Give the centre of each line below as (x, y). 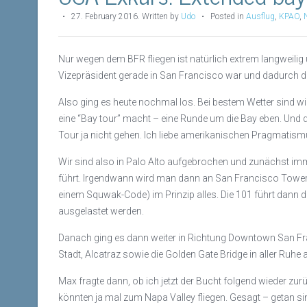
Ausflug (260, 16)
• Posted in (221, 16)
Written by (161, 16)
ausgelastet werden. (101, 211)
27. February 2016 (105, 16)
